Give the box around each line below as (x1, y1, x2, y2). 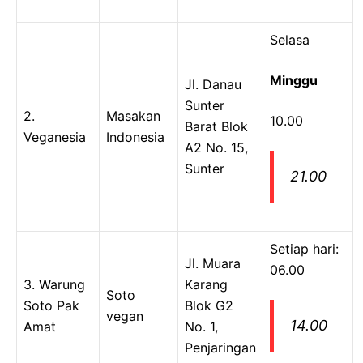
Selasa (270, 31, 310, 48)
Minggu (270, 71, 318, 88)
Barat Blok (185, 117, 248, 135)
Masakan (106, 107, 160, 124)
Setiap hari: (270, 240, 339, 257)
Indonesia (106, 128, 164, 145)
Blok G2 (185, 297, 233, 314)
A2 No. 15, (185, 139, 248, 156)
